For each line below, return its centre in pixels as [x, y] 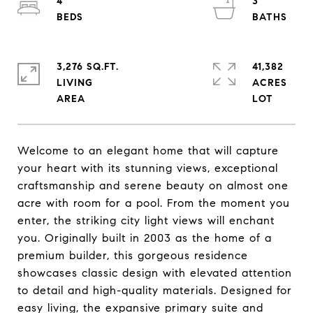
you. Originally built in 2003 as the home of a [145, 238]
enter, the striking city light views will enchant [146, 220]
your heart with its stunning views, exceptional [148, 168]
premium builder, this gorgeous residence [133, 255]
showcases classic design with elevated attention [155, 273]
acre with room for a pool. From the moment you [154, 203]
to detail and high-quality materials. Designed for [155, 290]
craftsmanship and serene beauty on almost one [153, 185]
